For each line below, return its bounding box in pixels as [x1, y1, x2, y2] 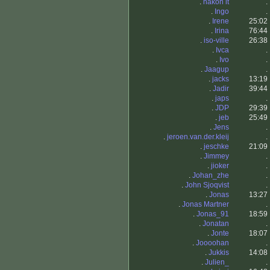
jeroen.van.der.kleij [167, 133, 229, 142]
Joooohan [196, 239, 229, 248]
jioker [211, 162, 229, 171]
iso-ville [204, 36, 229, 45]
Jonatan [202, 219, 229, 228]
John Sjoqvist [185, 181, 229, 190]
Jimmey [204, 152, 229, 161]
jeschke [204, 142, 229, 151]
